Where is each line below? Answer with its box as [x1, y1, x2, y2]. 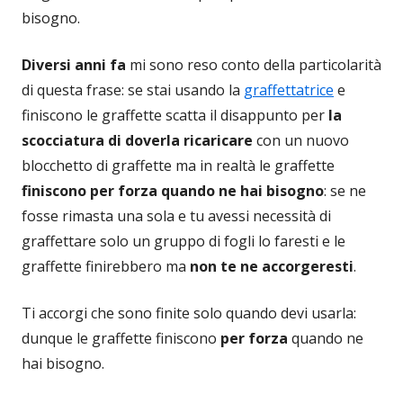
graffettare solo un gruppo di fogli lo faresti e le [22, 231, 345, 252]
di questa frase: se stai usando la [22, 80, 244, 101]
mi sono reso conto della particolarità [130, 55, 381, 76]
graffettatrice [244, 80, 334, 101]
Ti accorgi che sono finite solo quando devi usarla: [22, 303, 356, 324]
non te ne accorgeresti [190, 256, 354, 277]
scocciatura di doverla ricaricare [22, 130, 253, 151]
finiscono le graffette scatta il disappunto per [22, 105, 328, 126]
